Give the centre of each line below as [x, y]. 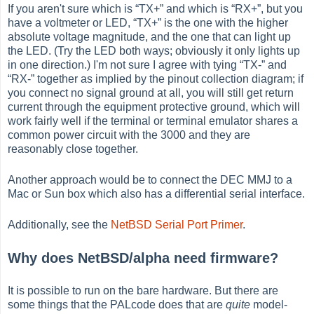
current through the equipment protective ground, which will [154, 107]
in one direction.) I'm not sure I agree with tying [124, 65]
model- [269, 304]
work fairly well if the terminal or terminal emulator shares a [153, 121]
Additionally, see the [60, 225]
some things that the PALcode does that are [117, 304]
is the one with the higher [225, 23]
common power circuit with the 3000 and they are [129, 135]
